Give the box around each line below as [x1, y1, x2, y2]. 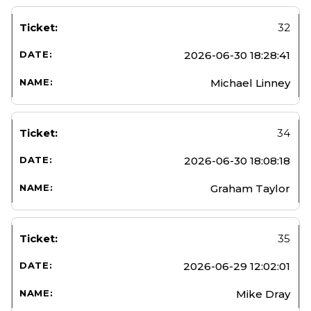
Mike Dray [236, 287, 290, 301]
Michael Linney [210, 76, 290, 90]
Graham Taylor [210, 181, 290, 195]
